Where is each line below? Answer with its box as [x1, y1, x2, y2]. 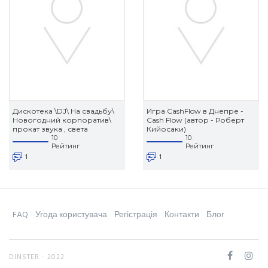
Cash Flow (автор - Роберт [147, 115, 244, 125]
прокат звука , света [13, 124, 88, 134]
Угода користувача [35, 208, 107, 223]
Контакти [165, 208, 199, 223]
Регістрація [114, 208, 157, 223]
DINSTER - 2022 [9, 251, 65, 264]
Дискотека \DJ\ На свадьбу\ [13, 106, 114, 116]
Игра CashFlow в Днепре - [147, 106, 243, 116]
